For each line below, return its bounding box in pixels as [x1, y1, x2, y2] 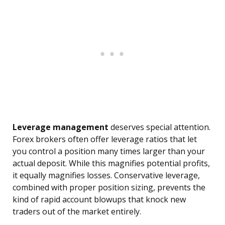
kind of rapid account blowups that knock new [13, 194, 186, 205]
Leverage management [13, 122, 108, 133]
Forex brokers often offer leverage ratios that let [13, 134, 197, 145]
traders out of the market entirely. [13, 206, 141, 217]
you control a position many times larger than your [13, 146, 205, 157]
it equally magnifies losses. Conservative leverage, [13, 170, 200, 181]
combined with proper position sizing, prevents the [13, 182, 205, 193]
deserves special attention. [108, 122, 210, 133]
